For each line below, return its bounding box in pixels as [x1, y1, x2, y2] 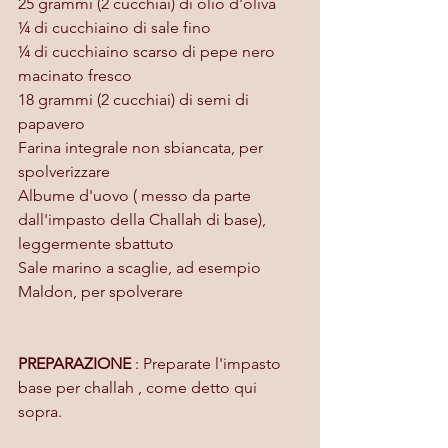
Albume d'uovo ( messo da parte [18, 185, 255, 205]
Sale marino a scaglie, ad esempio [18, 257, 265, 277]
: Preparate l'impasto [135, 353, 285, 373]
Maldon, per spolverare [18, 281, 183, 301]
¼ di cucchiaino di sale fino [18, 17, 211, 37]
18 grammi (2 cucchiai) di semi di [18, 89, 253, 109]
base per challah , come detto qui [18, 377, 261, 397]
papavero [18, 113, 85, 133]
